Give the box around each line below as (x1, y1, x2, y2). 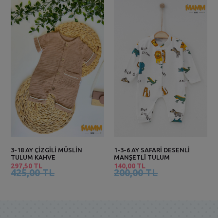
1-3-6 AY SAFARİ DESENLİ (114, 146, 190, 153)
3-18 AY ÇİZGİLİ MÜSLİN (11, 146, 82, 153)
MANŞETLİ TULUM (114, 153, 170, 161)
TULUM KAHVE (11, 153, 55, 161)
